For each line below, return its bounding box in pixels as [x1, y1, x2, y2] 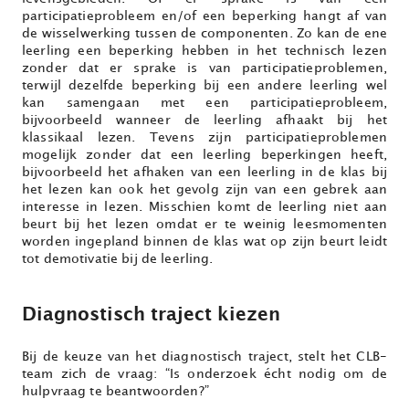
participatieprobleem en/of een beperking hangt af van [22, 10, 387, 23]
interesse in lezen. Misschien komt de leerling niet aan [22, 201, 387, 214]
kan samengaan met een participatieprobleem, [22, 97, 387, 110]
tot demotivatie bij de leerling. [22, 253, 214, 266]
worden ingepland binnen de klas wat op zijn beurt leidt [22, 236, 387, 248]
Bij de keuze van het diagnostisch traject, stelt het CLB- [22, 351, 387, 363]
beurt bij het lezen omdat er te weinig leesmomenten [22, 218, 387, 231]
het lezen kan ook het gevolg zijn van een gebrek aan [22, 184, 387, 196]
